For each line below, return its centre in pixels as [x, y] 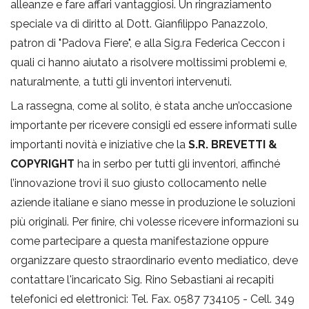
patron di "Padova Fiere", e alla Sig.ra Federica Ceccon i [148, 43]
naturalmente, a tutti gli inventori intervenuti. [121, 81]
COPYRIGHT [42, 163]
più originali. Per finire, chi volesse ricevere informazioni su [154, 221]
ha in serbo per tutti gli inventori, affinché [177, 163]
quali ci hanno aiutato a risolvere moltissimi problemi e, [149, 62]
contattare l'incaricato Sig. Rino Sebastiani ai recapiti [142, 279]
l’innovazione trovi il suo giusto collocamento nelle [138, 183]
